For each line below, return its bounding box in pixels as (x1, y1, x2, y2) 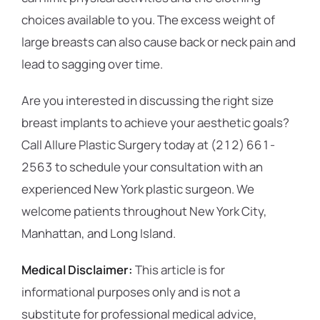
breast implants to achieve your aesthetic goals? (21, 114, 289, 131)
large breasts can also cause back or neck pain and (21, 34, 296, 50)
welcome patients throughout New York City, (21, 203, 267, 219)
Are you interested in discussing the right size (21, 92, 274, 109)
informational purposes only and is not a (21, 284, 240, 300)
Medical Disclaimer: (21, 261, 133, 278)
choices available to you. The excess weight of (21, 11, 275, 28)
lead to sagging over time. (21, 56, 163, 72)
